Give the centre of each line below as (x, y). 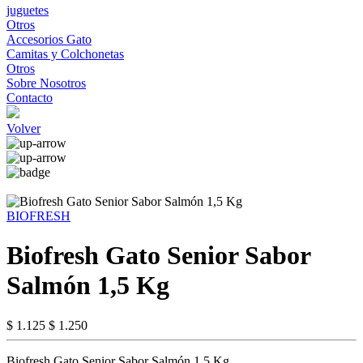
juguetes (28, 10)
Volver (23, 128)
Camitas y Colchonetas (65, 54)
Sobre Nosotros (46, 83)
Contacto (30, 98)
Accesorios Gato (49, 39)
